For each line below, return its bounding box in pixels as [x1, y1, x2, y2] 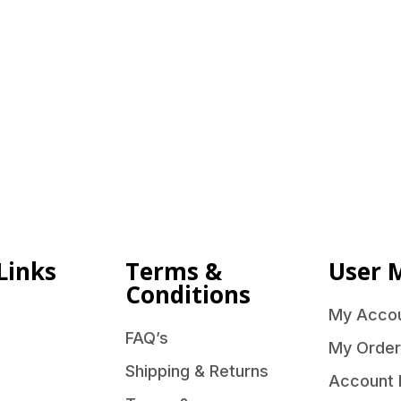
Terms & [125, 254, 223, 287]
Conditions [125, 277, 252, 311]
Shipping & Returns [125, 362, 269, 381]
